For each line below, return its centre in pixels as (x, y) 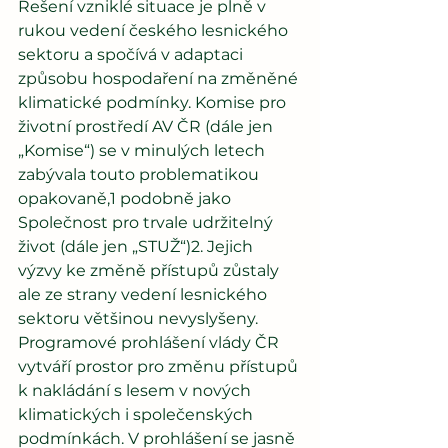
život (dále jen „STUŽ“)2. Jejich (137, 246)
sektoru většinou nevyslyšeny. (140, 318)
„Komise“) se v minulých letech (143, 150)
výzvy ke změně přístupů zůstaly (150, 270)
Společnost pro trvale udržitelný (147, 222)
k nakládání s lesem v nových (136, 390)
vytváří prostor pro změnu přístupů (160, 366)
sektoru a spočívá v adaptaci (132, 54)
